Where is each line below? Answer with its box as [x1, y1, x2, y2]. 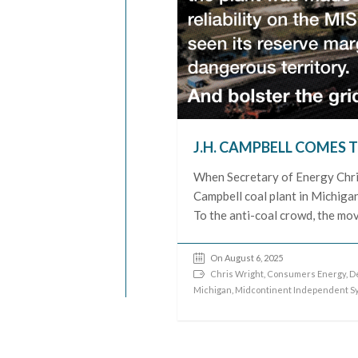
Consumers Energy [267, 268, 347, 279]
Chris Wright [210, 268, 265, 279]
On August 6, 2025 [210, 252, 284, 263]
